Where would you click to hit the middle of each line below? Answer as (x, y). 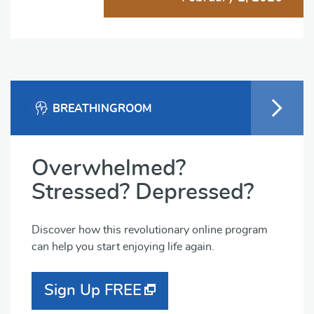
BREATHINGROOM (102, 108)
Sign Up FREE (93, 290)
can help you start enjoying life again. (123, 246)
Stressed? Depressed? (143, 192)
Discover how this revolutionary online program (150, 230)
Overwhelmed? (109, 168)
